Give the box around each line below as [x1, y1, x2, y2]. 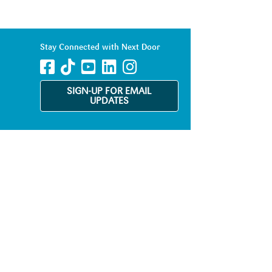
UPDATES [89, 97, 129, 106]
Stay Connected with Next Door [39, 43, 160, 52]
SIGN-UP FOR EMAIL [66, 87, 152, 97]
